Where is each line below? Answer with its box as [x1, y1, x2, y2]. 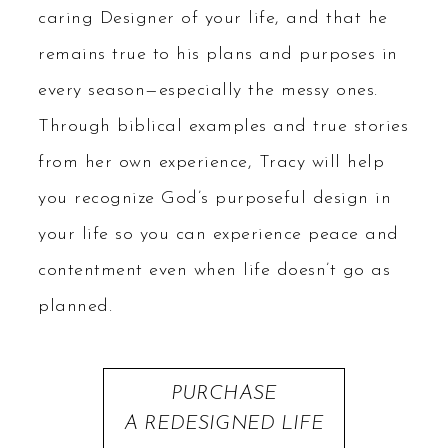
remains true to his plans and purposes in [38, 44, 398, 64]
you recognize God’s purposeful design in [38, 188, 392, 208]
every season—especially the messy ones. [38, 80, 378, 100]
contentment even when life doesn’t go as [38, 260, 391, 280]
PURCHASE [171, 383, 277, 404]
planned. [38, 296, 113, 316]
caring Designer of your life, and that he [38, 8, 388, 28]
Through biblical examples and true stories [38, 116, 409, 136]
